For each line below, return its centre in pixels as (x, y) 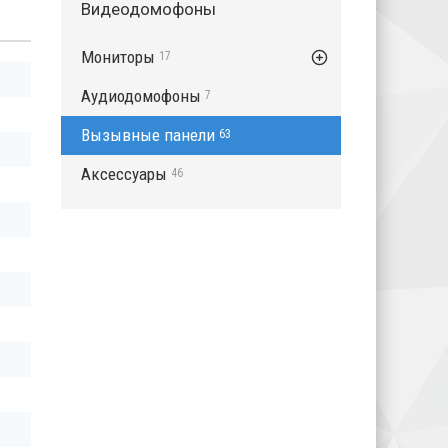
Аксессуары (124, 174)
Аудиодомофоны (141, 96)
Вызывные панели (148, 135)
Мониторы (118, 57)
